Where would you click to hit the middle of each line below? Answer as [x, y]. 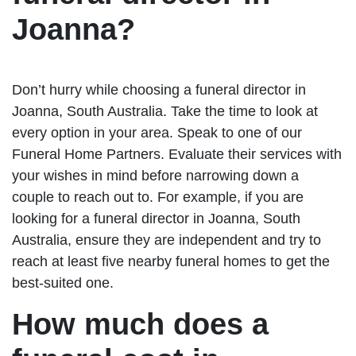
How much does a [140, 324]
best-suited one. [63, 282]
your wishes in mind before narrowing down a [155, 175]
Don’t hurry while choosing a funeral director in [159, 89]
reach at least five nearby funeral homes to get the [171, 261]
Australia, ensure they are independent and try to [166, 240]
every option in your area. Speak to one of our [157, 132]
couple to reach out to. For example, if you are [158, 197]
